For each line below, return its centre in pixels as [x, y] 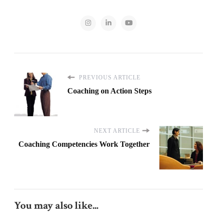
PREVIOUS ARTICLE [109, 77]
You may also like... [56, 205]
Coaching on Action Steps [109, 91]
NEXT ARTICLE [117, 131]
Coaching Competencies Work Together [84, 144]
